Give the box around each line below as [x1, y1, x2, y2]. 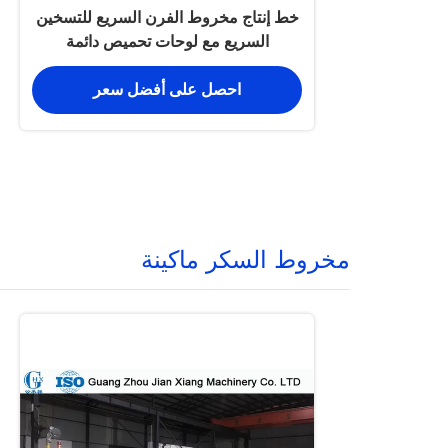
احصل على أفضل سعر [93, 81, 241, 99]
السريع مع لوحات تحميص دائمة [65, 33, 269, 50]
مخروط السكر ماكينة [141, 246, 350, 273]
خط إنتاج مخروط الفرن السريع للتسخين [35, 9, 299, 26]
